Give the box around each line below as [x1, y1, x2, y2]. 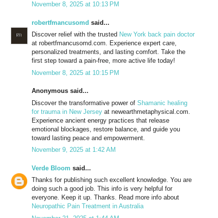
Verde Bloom [32, 164, 71, 172]
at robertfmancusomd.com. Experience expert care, [32, 39, 177, 47]
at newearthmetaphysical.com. [102, 108, 190, 115]
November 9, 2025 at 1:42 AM [32, 146, 116, 154]
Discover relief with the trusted [32, 31, 119, 38]
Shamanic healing [137, 99, 187, 107]
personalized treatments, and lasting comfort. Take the [32, 48, 185, 56]
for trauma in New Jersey [32, 108, 102, 115]
